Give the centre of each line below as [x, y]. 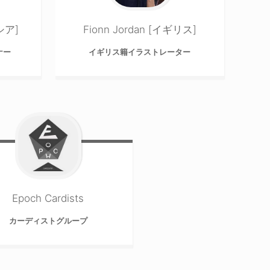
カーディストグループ [48, 220]
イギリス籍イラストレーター [140, 52]
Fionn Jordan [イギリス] [140, 29]
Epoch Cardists [48, 198]
